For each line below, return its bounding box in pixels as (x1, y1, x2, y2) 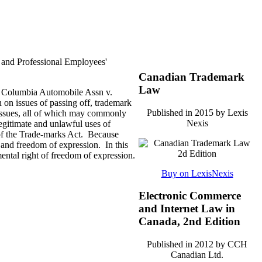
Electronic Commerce (139, 189, 241, 202)
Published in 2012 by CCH (147, 239, 247, 250)
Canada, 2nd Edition (139, 215, 240, 228)
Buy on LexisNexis (161, 168, 233, 178)
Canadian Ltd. (171, 250, 223, 260)
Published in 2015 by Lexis (146, 107, 248, 118)
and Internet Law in (139, 202, 235, 215)
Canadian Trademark (139, 70, 244, 83)
